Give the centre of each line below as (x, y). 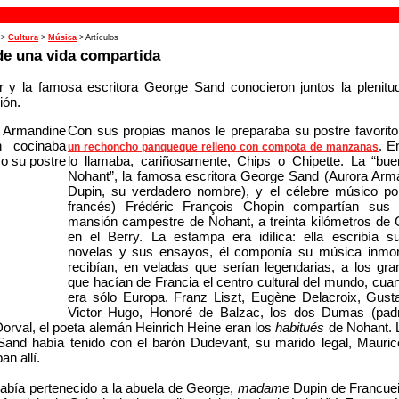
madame (265, 388)
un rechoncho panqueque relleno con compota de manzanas (223, 147)
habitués (302, 328)
